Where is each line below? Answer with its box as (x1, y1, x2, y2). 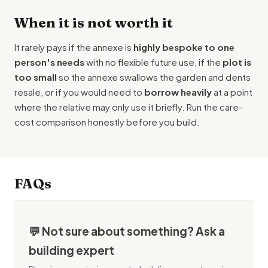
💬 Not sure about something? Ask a (29, 224, 225, 238)
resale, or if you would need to (14, 86, 144, 98)
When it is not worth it (14, 14, 173, 31)
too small (14, 71, 57, 83)
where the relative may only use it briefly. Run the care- (14, 101, 243, 112)
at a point (212, 86, 252, 98)
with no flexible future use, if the (84, 56, 223, 68)
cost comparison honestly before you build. (14, 116, 200, 127)
